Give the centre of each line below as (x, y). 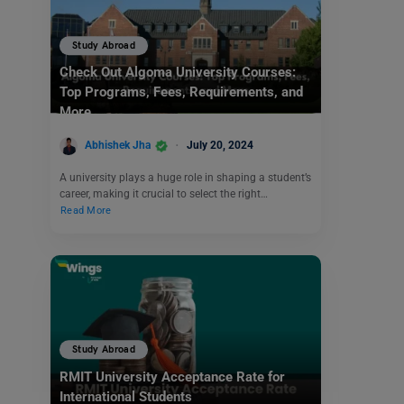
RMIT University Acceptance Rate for (172, 376)
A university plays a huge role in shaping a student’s (185, 177)
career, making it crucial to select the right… (164, 193)
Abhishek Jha (118, 145)
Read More (86, 210)
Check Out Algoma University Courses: (178, 73)
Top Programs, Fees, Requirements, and (181, 92)
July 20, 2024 (220, 145)
